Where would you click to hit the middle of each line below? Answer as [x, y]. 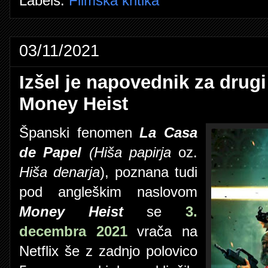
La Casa [169, 133]
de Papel [51, 152]
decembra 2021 [73, 231]
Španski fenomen [80, 133]
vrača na [162, 231]
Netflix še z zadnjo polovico [108, 251]
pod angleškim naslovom [108, 192]
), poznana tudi [149, 172]
